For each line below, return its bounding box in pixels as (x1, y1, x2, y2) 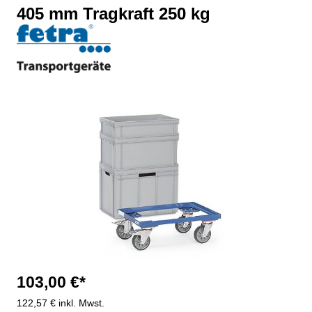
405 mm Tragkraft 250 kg (17, 3, 210, 23)
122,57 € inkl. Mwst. (17, 297, 104, 309)
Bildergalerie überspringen (16, 101, 132, 113)
